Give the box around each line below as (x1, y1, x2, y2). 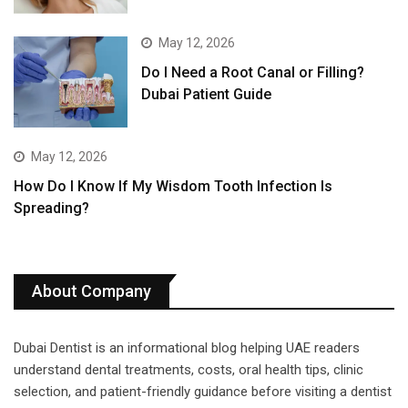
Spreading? (14, 199, 89, 218)
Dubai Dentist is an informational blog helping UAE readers (14, 340, 360, 357)
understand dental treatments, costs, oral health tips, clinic (14, 362, 363, 379)
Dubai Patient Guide (141, 85, 272, 103)
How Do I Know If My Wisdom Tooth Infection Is (14, 178, 332, 196)
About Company (32, 281, 151, 301)
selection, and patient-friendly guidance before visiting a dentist (14, 383, 392, 401)
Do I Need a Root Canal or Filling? (141, 63, 365, 81)
